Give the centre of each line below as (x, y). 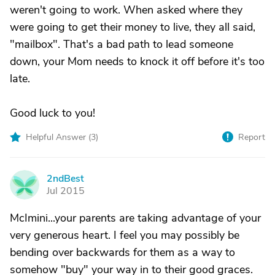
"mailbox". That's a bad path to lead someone (122, 44)
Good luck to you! (52, 113)
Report (252, 137)
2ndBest (65, 179)
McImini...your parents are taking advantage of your (135, 218)
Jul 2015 (66, 191)
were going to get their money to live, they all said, (133, 27)
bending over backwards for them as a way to (122, 252)
